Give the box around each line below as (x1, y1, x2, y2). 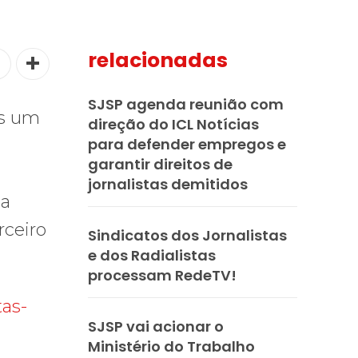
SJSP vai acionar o (88, 316, 224, 336)
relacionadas (88, 46, 228, 74)
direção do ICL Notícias (88, 113, 259, 134)
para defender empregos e (88, 133, 286, 154)
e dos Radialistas (88, 245, 216, 265)
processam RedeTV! (88, 265, 237, 285)
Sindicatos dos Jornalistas (88, 225, 287, 245)
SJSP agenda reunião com (88, 93, 284, 114)
